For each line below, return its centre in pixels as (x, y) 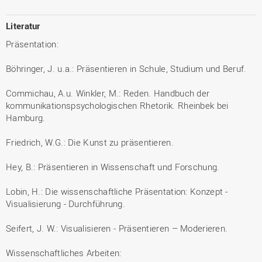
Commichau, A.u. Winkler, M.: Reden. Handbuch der (108, 93)
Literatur (23, 25)
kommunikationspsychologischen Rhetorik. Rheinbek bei (117, 105)
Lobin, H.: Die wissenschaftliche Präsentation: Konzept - (117, 191)
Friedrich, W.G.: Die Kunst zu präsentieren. (90, 142)
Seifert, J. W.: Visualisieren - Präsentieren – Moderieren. (117, 228)
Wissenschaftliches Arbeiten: (64, 252)
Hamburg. (26, 117)
